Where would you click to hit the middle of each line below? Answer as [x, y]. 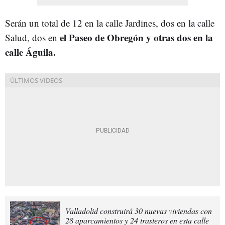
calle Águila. [30, 52]
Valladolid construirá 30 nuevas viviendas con [139, 210]
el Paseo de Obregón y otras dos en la [136, 37]
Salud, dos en [32, 37]
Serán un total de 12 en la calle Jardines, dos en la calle [110, 23]
